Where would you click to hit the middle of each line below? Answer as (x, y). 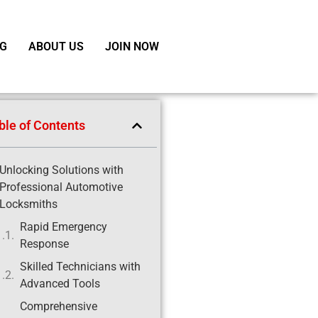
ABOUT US (56, 46)
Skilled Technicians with (80, 267)
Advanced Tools (60, 284)
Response (44, 244)
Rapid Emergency (63, 227)
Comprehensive (58, 307)
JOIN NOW (132, 46)
